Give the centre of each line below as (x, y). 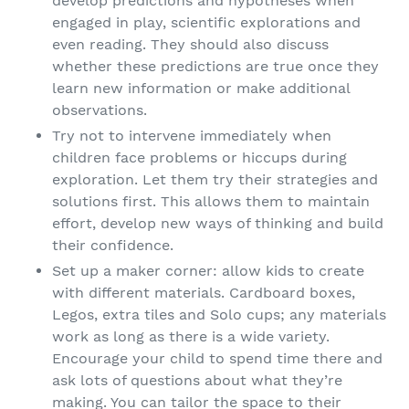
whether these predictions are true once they (215, 67)
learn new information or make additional (201, 89)
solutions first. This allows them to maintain (211, 202)
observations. (102, 110)
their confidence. (113, 246)
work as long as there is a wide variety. (191, 337)
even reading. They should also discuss (190, 45)
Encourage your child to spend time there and (217, 359)
